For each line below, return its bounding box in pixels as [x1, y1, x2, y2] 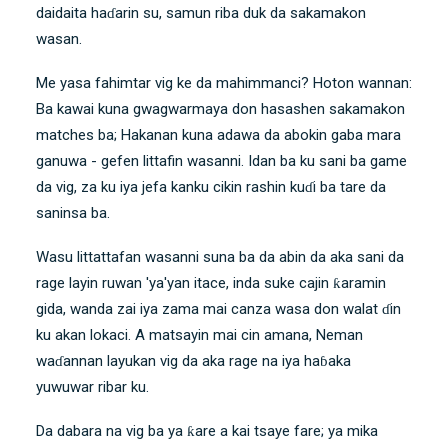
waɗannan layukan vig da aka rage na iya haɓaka [36, 351, 351, 370]
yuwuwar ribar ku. [36, 377, 149, 396]
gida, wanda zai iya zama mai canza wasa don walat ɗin [36, 299, 401, 318]
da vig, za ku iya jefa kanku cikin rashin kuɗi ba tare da [36, 177, 386, 196]
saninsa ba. [36, 203, 110, 222]
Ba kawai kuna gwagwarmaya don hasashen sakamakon [36, 99, 405, 118]
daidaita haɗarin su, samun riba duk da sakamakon [36, 3, 366, 22]
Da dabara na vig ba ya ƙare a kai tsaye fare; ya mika [36, 421, 378, 440]
